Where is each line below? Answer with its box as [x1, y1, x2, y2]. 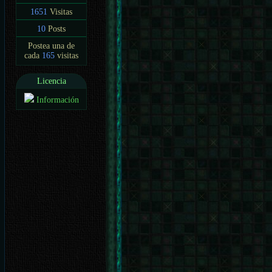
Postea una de [28, 41, 75, 51]
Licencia [36, 76, 66, 86]
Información [36, 95, 79, 105]
